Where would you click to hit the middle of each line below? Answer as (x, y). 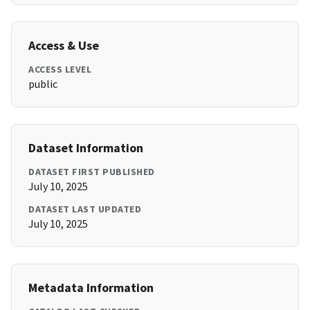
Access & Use (64, 46)
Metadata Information (91, 288)
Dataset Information (86, 148)
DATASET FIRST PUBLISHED (92, 172)
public (43, 84)
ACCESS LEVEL (60, 70)
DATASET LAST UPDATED (85, 209)
